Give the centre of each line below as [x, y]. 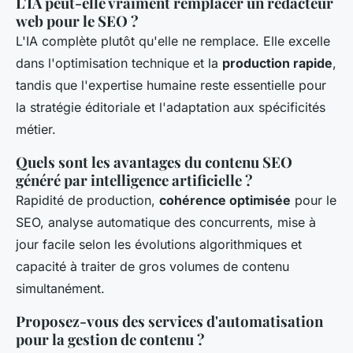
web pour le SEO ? [77, 21]
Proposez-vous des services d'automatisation [169, 321]
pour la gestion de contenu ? [110, 340]
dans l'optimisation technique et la [119, 63]
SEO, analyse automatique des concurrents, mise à [166, 223]
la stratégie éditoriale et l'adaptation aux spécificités [171, 108]
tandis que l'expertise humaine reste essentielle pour [171, 85]
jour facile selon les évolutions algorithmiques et [159, 245]
